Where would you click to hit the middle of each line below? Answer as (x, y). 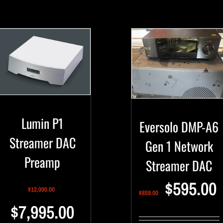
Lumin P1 (43, 123)
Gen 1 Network (179, 146)
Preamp (43, 162)
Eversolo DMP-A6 (179, 127)
